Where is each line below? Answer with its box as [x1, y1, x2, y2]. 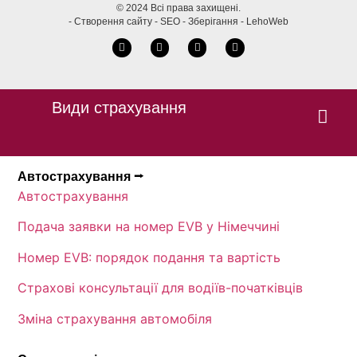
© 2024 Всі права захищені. [116, 2, 241, 14]
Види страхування [51, 99, 186, 117]
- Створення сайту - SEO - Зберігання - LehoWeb [69, 16, 288, 28]
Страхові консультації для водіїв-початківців [18, 280, 304, 296]
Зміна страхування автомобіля [18, 310, 213, 327]
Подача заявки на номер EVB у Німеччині [18, 218, 280, 235]
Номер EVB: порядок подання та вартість [18, 249, 281, 265]
